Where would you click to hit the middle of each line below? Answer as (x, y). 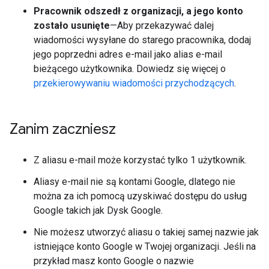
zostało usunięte (72, 25)
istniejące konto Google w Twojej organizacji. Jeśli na (145, 246)
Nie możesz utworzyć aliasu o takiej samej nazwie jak (146, 232)
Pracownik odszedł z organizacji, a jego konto (138, 11)
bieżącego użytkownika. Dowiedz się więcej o (130, 68)
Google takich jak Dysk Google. (98, 210)
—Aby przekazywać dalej (162, 25)
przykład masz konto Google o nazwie (114, 261)
